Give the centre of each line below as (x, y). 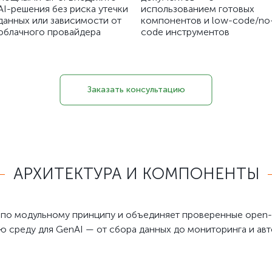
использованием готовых (198, 9)
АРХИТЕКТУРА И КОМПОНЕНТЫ (136, 174)
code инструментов (185, 32)
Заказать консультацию (136, 90)
